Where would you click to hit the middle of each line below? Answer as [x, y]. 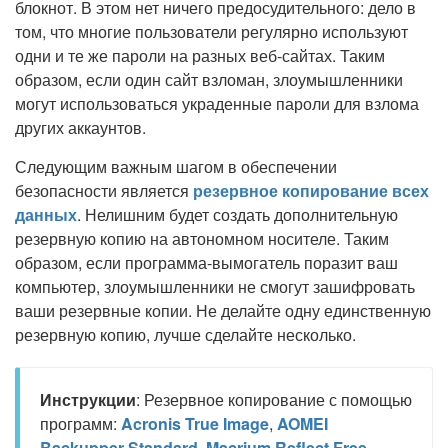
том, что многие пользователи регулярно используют [211, 31]
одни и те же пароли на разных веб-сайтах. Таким [200, 55]
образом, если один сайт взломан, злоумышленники [209, 79]
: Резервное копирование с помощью [274, 399]
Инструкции [88, 399]
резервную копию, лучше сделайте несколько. [185, 334]
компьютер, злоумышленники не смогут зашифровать [215, 286]
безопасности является [104, 190]
